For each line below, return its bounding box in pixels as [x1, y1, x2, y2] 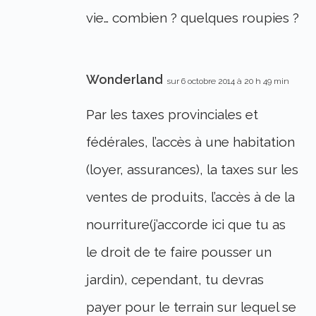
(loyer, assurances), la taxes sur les [86, 162, 299, 178]
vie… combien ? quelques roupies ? [86, 10, 300, 26]
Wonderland [86, 72, 164, 87]
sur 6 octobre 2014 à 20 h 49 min [166, 76, 290, 87]
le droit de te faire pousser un [86, 244, 272, 260]
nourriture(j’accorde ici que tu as [86, 217, 286, 233]
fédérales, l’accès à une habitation [86, 134, 296, 150]
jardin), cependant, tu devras [86, 272, 265, 288]
